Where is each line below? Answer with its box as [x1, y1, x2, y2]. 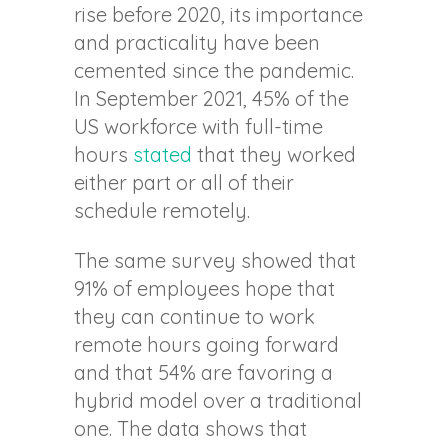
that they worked [192, 142, 356, 168]
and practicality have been [74, 30, 320, 56]
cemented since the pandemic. [74, 58, 354, 84]
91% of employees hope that [74, 276, 335, 302]
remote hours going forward [74, 332, 339, 358]
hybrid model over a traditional [74, 388, 362, 414]
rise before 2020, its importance [74, 2, 363, 28]
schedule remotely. [74, 198, 250, 224]
